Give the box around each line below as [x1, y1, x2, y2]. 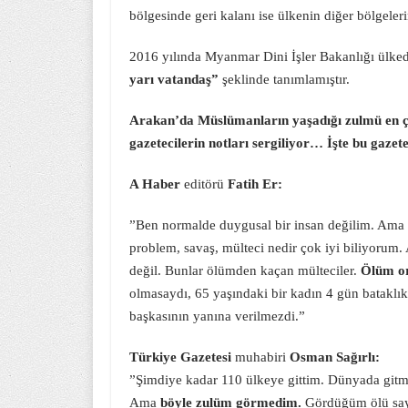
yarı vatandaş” [129, 72, 219, 87]
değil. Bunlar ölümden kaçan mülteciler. [129, 263, 361, 278]
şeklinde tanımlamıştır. [219, 72, 350, 87]
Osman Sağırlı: [290, 350, 380, 364]
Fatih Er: [228, 177, 282, 191]
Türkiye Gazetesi [129, 350, 235, 364]
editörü [180, 177, 228, 191]
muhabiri [235, 350, 290, 364]
